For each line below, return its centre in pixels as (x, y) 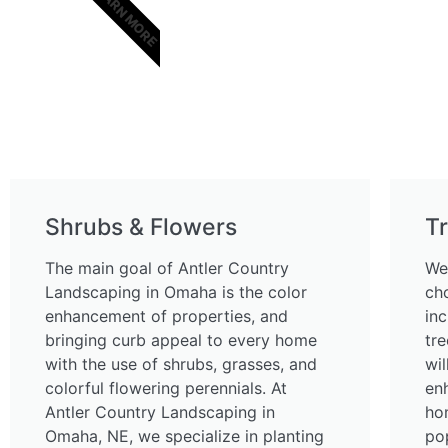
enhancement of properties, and (166, 316)
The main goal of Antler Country (167, 268)
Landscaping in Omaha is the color (176, 292)
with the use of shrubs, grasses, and (181, 364)
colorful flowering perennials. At (166, 388)
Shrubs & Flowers (141, 227)
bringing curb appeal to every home (181, 340)
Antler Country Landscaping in (160, 412)
